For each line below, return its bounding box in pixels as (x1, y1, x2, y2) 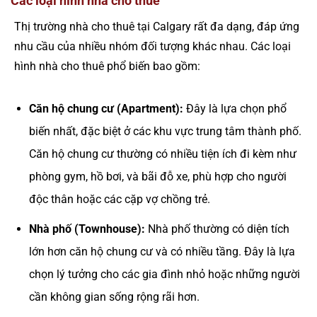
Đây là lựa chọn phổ (183, 101, 287, 115)
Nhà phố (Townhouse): (28, 221, 145, 236)
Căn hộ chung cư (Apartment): (28, 101, 183, 115)
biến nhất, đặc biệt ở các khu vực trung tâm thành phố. (28, 124, 301, 138)
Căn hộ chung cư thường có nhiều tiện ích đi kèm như (28, 146, 296, 161)
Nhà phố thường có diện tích (144, 221, 289, 236)
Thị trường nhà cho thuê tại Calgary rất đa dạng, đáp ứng (14, 19, 299, 33)
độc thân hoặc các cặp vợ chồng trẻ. (28, 192, 210, 206)
